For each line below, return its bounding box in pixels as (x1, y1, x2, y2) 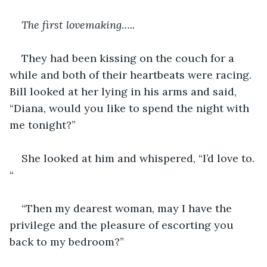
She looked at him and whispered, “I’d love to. (21, 151, 257, 165)
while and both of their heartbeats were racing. (10, 67, 257, 82)
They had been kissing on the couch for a (21, 51, 237, 65)
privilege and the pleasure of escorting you (10, 218, 237, 232)
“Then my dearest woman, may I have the (21, 201, 235, 215)
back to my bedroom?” (10, 234, 124, 249)
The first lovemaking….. (21, 17, 135, 32)
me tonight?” (10, 117, 76, 132)
